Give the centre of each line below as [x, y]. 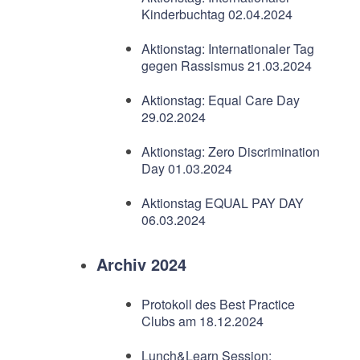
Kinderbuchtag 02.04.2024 [217, 14]
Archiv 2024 [141, 264]
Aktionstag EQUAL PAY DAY [222, 203]
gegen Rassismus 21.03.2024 [226, 65]
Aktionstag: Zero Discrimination [230, 151]
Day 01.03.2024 [186, 168]
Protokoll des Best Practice [218, 304]
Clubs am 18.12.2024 [202, 321]
